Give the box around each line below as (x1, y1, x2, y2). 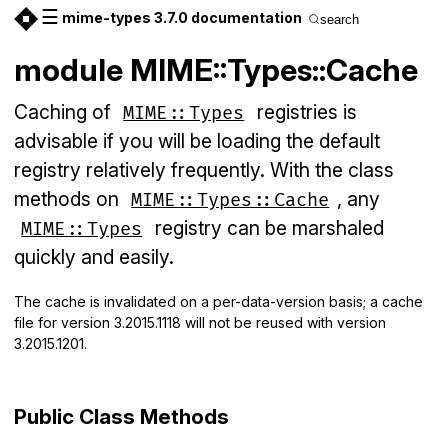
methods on (14, 187, 124, 211)
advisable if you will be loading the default (14, 129, 380, 153)
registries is (251, 100, 357, 124)
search (320, 11, 359, 27)
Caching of (14, 100, 116, 124)
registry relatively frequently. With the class (14, 158, 394, 182)
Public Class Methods (14, 403, 229, 429)
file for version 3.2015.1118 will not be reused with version (14, 314, 386, 332)
